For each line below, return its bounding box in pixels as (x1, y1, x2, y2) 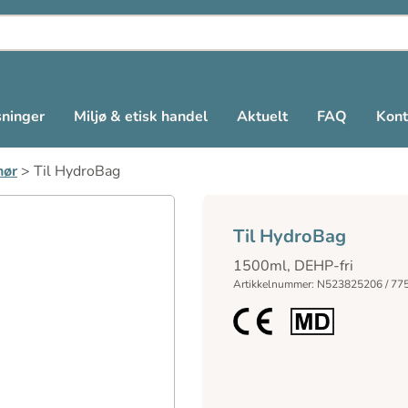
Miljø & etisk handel (74, 107, 208, 127)
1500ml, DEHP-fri (233, 256, 353, 276)
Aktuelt (237, 107, 288, 127)
